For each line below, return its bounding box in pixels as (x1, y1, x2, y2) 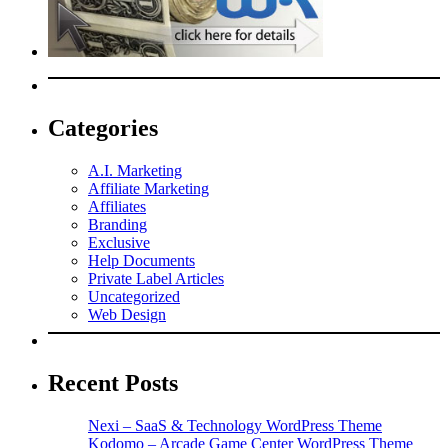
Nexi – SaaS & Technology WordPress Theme (88, 416, 382, 434)
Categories (48, 115, 158, 142)
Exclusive (88, 233, 150, 251)
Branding (88, 215, 147, 233)
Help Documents (88, 251, 195, 269)
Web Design (88, 305, 166, 323)
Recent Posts (48, 369, 178, 396)
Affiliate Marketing (88, 179, 209, 197)
